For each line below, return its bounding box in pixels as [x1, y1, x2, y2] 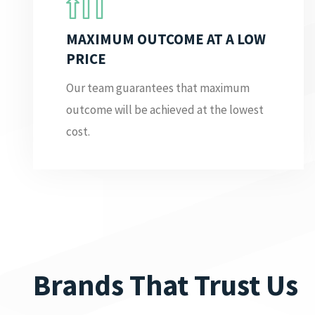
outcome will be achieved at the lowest [66, 102, 264, 118]
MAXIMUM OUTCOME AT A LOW [66, 30, 266, 49]
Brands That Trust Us [33, 266, 299, 303]
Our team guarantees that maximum [66, 80, 250, 96]
